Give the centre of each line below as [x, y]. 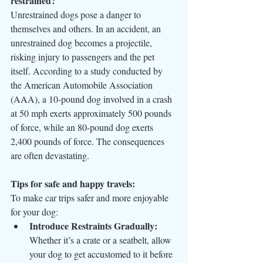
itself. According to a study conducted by [88, 70]
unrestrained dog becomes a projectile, [82, 42]
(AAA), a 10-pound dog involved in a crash [92, 99]
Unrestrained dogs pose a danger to [77, 14]
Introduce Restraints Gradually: [93, 225]
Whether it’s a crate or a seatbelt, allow [102, 240]
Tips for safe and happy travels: [73, 183]
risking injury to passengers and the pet [84, 56]
